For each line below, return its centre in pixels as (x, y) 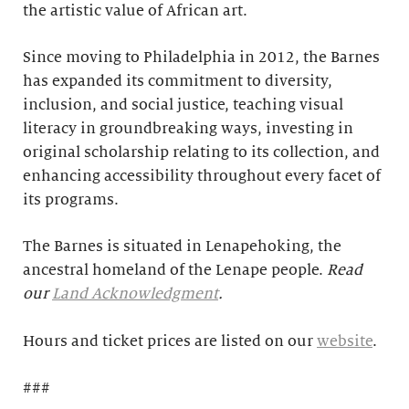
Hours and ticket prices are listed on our (170, 341)
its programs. (71, 200)
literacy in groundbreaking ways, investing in (188, 129)
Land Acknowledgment (135, 294)
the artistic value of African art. (135, 11)
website (345, 341)
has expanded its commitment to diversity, (178, 81)
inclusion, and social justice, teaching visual (183, 105)
